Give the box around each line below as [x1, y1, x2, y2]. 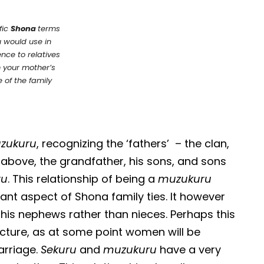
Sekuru [41, 242, 77, 257]
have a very [157, 242, 222, 257]
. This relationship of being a [8, 171, 159, 186]
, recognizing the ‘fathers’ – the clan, [37, 136, 230, 151]
